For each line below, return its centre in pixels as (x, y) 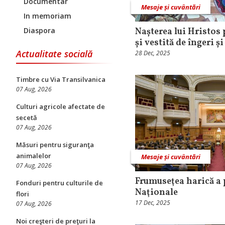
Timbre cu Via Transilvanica (61, 79)
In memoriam (47, 16)
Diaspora (39, 30)
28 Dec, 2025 (153, 53)
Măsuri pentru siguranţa (55, 145)
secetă (27, 118)
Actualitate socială (54, 54)
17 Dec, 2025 (153, 202)
